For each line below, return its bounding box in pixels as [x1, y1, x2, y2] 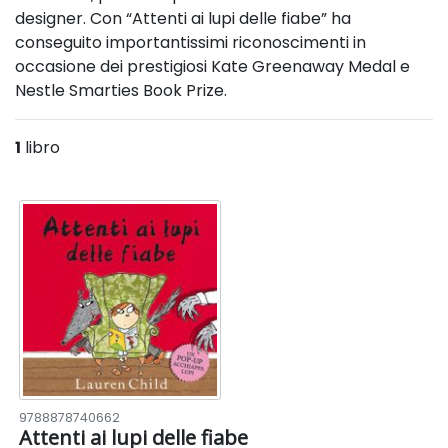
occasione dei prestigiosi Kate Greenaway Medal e [15, 55, 410, 78]
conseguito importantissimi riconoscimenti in [15, 31, 366, 54]
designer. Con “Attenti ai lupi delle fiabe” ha [15, 7, 351, 30]
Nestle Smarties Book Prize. [15, 79, 227, 102]
